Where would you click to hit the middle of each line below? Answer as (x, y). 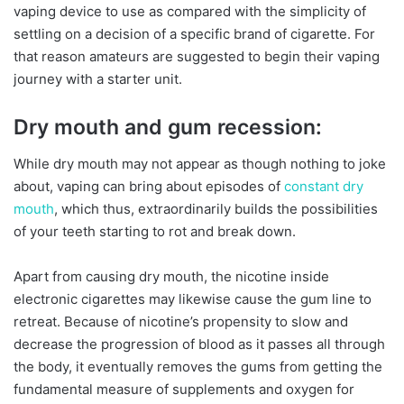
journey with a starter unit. (98, 79)
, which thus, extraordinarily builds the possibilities (216, 208)
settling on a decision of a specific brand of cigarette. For (194, 34)
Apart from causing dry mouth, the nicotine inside (171, 276)
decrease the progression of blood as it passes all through (199, 344)
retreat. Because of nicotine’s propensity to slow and (181, 321)
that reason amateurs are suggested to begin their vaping (197, 57)
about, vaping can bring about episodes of (149, 186)
